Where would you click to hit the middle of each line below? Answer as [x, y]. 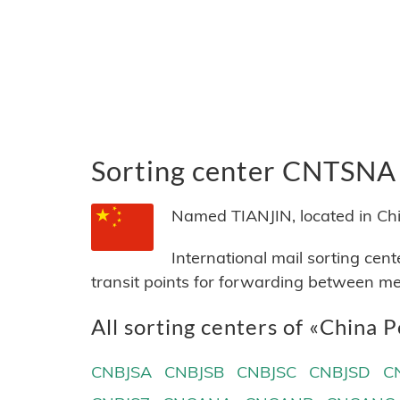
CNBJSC [267, 372]
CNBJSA [121, 372]
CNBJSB [195, 372]
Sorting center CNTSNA [244, 171]
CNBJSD [340, 372]
